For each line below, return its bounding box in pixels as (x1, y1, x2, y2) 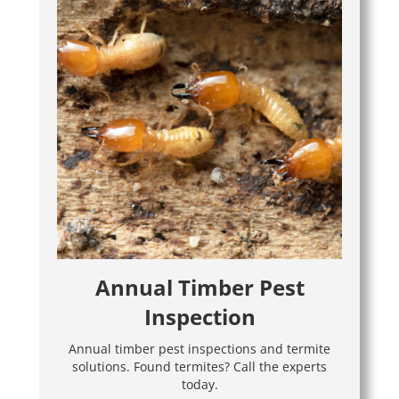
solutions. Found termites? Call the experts (72, 357, 327, 375)
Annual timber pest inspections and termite (69, 339, 330, 357)
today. (181, 375, 218, 393)
